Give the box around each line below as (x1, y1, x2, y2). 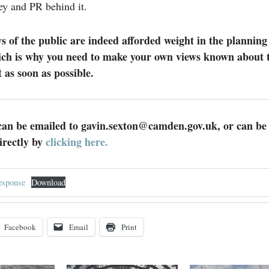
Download (31, 177, 66, 189)
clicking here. (45, 134, 108, 150)
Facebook (4, 222, 36, 233)
